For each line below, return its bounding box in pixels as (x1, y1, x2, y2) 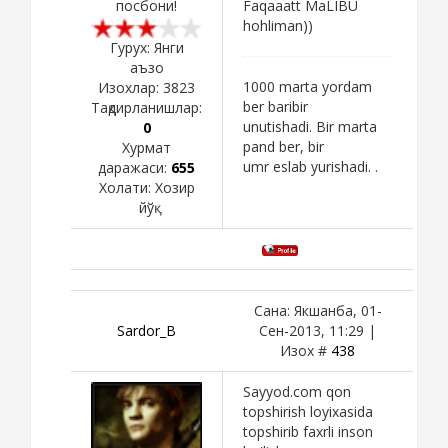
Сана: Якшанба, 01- (253, 300, 382, 320)
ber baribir (243, 96, 308, 116)
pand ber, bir (243, 136, 324, 156)
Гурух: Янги (109, 37, 184, 57)
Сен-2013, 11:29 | (259, 320, 376, 340)
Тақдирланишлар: (91, 97, 202, 117)
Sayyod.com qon (243, 381, 351, 401)
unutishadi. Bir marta (243, 116, 377, 136)
